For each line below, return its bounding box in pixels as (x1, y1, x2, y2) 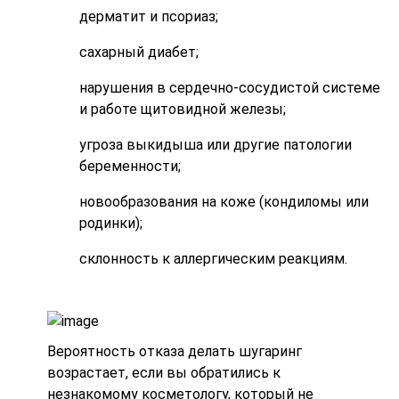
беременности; (79, 157, 182, 175)
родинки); (79, 214, 143, 232)
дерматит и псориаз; (79, 7, 219, 25)
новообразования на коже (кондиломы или (79, 192, 370, 210)
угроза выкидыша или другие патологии (79, 135, 353, 153)
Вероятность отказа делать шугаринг (47, 342, 303, 360)
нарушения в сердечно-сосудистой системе (79, 78, 381, 96)
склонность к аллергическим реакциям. (79, 249, 348, 267)
